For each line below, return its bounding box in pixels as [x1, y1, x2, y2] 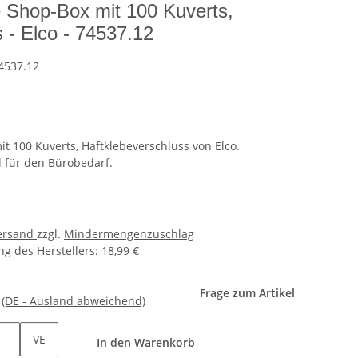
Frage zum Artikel [200, 285, 295, 301]
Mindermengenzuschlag [64, 226, 194, 242]
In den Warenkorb [96, 335, 198, 351]
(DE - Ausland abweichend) [2, 293, 145, 309]
